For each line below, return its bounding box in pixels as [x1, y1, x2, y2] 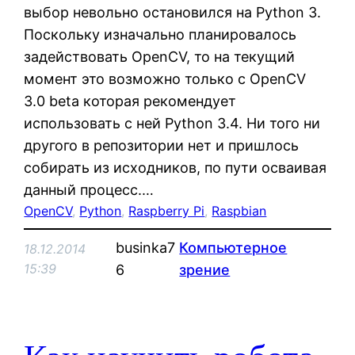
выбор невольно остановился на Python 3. [24, 3, 322, 21]
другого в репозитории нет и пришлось [24, 136, 300, 154]
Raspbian [212, 202, 267, 219]
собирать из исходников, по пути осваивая [24, 158, 327, 176]
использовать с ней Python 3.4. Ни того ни [24, 114, 321, 132]
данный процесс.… [24, 181, 155, 198]
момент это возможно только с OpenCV [24, 70, 307, 87]
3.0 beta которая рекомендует [24, 92, 237, 109]
